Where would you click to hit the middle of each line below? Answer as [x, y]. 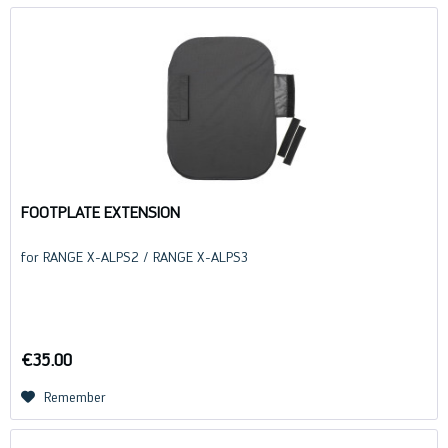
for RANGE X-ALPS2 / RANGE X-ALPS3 [135, 257]
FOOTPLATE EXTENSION [101, 213]
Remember [75, 397]
